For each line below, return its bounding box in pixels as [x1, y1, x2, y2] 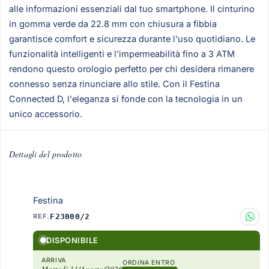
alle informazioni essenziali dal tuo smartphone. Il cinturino [9, 4, 255, 14]
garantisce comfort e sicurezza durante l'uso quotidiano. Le [9, 34, 255, 44]
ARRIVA [41, 256, 66, 264]
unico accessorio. [9, 109, 82, 119]
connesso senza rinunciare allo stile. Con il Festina [9, 79, 220, 89]
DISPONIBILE [46, 235, 98, 245]
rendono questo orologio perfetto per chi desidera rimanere [9, 64, 254, 74]
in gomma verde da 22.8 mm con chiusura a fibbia [9, 19, 217, 29]
